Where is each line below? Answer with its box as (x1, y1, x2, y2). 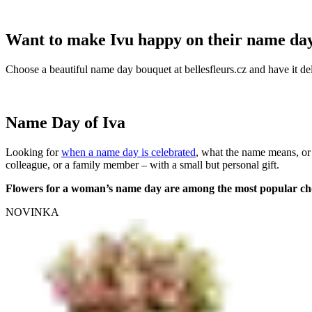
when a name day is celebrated (61, 146, 196, 158)
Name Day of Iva (6, 113, 125, 132)
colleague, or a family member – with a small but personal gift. (6, 158, 279, 171)
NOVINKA (6, 205, 59, 218)
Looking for (6, 146, 61, 158)
